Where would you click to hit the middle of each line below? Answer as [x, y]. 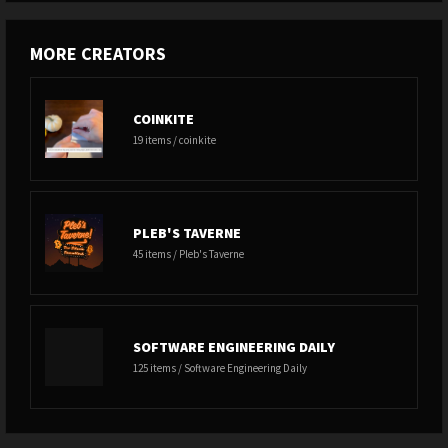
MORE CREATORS [98, 53]
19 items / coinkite [174, 140]
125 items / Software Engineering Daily [220, 368]
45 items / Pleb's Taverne [188, 254]
